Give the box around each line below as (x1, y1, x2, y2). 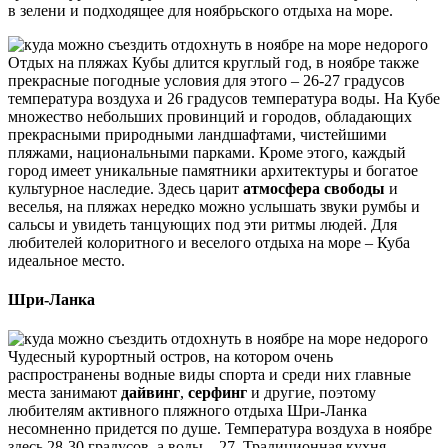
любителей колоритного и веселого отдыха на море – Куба (8, 233, 410, 251)
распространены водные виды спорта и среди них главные (8, 366, 411, 384)
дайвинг (121, 384, 180, 402)
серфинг (188, 384, 247, 402)
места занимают (8, 384, 121, 402)
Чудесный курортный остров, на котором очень (8, 348, 333, 366)
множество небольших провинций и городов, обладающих (8, 107, 412, 125)
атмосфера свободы (243, 179, 385, 197)
